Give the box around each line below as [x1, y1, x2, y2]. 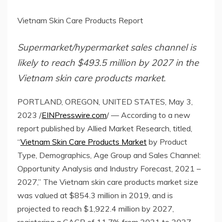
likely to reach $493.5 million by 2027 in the [17, 57, 199, 69]
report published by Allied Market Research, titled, [17, 123, 192, 133]
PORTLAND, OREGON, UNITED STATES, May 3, [17, 96, 193, 107]
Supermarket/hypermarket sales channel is [17, 42, 196, 54]
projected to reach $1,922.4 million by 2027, [17, 203, 174, 214]
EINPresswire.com [42, 110, 107, 120]
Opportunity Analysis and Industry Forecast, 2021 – [17, 163, 201, 173]
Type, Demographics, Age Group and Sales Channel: [17, 150, 201, 160]
